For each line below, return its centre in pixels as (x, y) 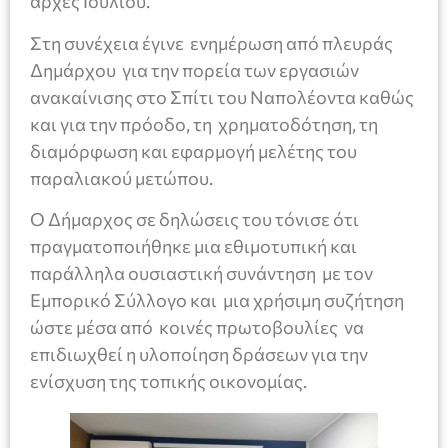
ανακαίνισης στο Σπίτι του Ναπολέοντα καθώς (222, 96)
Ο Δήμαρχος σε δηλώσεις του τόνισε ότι (194, 219)
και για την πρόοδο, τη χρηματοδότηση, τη (204, 123)
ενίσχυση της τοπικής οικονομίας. (168, 381)
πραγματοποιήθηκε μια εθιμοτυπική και (193, 246)
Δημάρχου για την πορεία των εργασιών (194, 69)
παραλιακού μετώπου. (121, 177)
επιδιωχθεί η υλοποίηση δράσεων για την (199, 354)
